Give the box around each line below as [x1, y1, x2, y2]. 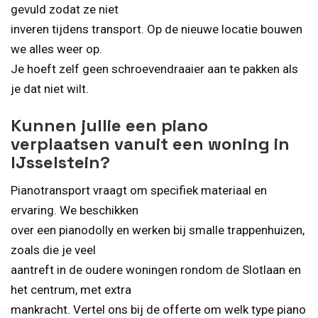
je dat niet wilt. [11, 81, 89, 96]
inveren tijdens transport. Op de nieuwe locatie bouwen [11, 21, 302, 36]
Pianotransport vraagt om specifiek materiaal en [11, 183, 267, 198]
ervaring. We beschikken [11, 203, 138, 218]
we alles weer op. [11, 41, 102, 56]
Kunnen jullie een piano [11, 114, 208, 137]
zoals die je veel [11, 243, 96, 258]
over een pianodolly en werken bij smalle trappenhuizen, [11, 223, 305, 238]
